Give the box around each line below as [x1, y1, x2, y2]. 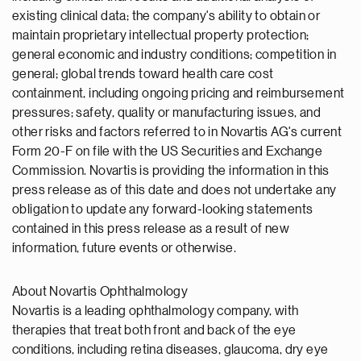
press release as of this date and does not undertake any [12, 184, 337, 197]
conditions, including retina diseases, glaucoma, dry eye [12, 343, 329, 356]
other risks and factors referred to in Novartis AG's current [12, 126, 342, 139]
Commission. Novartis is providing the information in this [12, 164, 330, 177]
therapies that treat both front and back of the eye [12, 324, 297, 337]
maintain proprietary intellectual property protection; [12, 29, 309, 42]
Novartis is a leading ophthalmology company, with [12, 305, 299, 317]
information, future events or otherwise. [12, 242, 236, 255]
